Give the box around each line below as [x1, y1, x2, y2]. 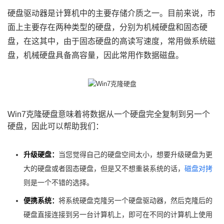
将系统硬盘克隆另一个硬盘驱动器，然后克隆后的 [58, 196, 212, 204]
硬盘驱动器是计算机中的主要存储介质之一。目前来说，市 [7, 9, 215, 17]
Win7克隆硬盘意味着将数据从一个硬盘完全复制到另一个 [7, 110, 210, 118]
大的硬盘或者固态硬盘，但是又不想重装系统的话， [23, 164, 184, 172]
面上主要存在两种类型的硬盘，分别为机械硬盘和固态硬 [7, 23, 207, 31]
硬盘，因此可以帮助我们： [7, 122, 103, 130]
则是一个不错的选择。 [23, 178, 93, 186]
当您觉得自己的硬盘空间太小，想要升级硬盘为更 [58, 150, 212, 158]
